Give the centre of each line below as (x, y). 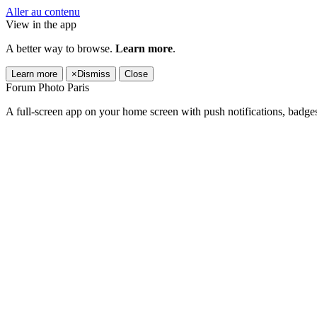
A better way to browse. (60, 48)
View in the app (41, 24)
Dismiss (94, 74)
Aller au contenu (43, 12)
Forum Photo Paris (47, 87)
